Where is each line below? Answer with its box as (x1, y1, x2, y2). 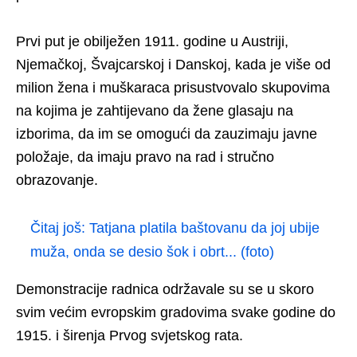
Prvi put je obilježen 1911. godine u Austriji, (16, 33, 288, 49)
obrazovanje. (16, 171, 98, 188)
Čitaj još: (30, 219, 89, 236)
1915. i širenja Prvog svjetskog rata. (16, 327, 243, 343)
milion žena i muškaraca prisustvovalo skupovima (16, 79, 330, 96)
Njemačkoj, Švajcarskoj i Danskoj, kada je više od (16, 56, 331, 73)
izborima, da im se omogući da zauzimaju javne (16, 125, 317, 142)
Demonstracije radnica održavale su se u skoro (16, 280, 314, 297)
